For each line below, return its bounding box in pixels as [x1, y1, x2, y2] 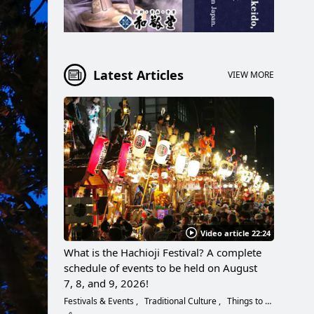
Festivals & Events [64, 294, 136, 307]
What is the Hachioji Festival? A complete [64, 245, 261, 259]
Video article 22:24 [200, 227, 271, 238]
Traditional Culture [142, 294, 219, 307]
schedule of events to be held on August [64, 260, 257, 275]
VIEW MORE [228, 69, 274, 81]
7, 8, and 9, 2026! [64, 275, 149, 290]
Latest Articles [93, 66, 184, 83]
